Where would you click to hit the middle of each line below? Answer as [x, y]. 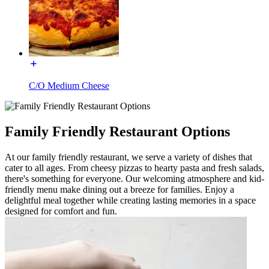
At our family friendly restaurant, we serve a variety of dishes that [128, 157]
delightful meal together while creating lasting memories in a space [130, 200]
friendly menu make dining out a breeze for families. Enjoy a [119, 189]
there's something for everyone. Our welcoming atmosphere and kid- [134, 178]
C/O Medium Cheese [69, 85]
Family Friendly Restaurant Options [117, 131]
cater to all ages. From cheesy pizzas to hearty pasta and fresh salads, [134, 168]
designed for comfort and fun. [61, 211]
